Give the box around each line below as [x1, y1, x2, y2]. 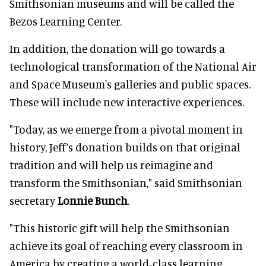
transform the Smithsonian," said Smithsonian [9, 175, 242, 189]
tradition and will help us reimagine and [9, 157, 213, 172]
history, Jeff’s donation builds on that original [9, 140, 240, 154]
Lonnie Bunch [58, 193, 128, 207]
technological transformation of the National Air [9, 59, 256, 73]
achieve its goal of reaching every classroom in [9, 238, 243, 252]
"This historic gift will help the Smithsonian [9, 220, 230, 235]
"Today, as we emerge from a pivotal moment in [9, 122, 243, 136]
